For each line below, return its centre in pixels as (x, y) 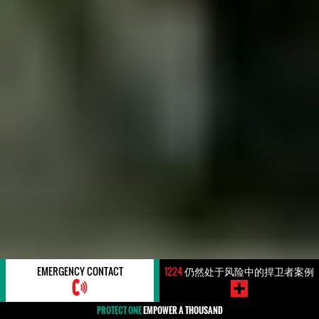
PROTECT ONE (119, 310)
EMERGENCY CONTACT (80, 271)
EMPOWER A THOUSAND (182, 310)
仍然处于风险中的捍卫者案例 (248, 271)
